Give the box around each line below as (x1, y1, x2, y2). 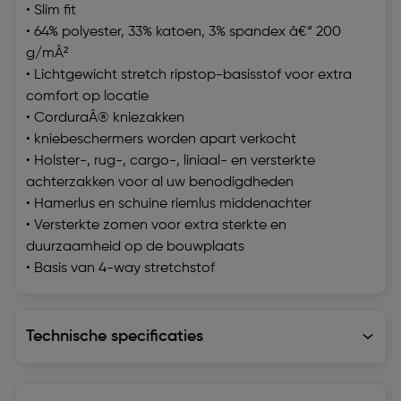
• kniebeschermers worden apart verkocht (26, 132, 296, 148)
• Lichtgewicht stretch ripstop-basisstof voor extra (26, 68, 352, 83)
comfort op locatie (26, 90, 149, 105)
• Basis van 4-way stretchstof (26, 261, 215, 277)
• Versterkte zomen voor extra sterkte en (26, 218, 286, 234)
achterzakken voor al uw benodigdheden (26, 175, 294, 191)
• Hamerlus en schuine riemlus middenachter (26, 197, 311, 212)
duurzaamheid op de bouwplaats (26, 240, 244, 255)
